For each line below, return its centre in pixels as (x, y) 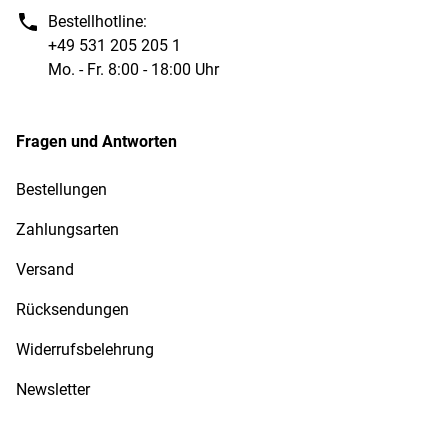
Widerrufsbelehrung (85, 349)
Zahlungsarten (67, 229)
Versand (45, 269)
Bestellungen (61, 189)
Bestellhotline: (97, 21)
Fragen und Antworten (96, 141)
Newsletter (53, 389)
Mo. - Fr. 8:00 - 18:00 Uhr (133, 69)
